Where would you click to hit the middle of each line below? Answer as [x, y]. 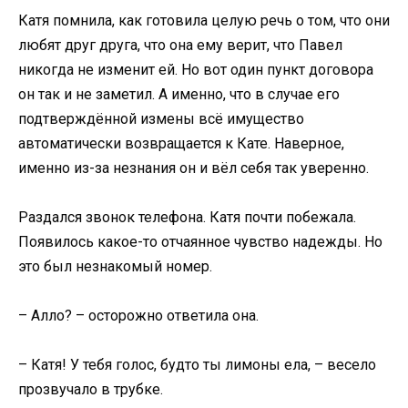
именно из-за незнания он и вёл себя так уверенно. [194, 168]
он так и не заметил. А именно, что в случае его [179, 94]
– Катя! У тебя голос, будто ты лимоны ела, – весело [197, 365]
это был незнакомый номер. [115, 266]
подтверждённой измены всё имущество [161, 118]
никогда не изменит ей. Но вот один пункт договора [196, 69]
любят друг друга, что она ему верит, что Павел [180, 45]
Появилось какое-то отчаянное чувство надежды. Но [200, 241]
